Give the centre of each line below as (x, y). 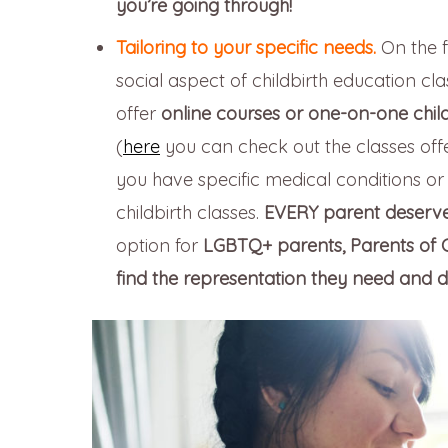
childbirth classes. (190, 213)
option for (159, 246)
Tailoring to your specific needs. (246, 48)
